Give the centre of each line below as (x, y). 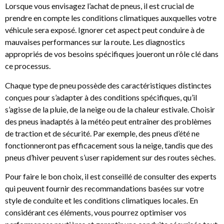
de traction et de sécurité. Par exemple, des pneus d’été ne (102, 133)
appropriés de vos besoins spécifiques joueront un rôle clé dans (112, 54)
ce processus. (28, 66)
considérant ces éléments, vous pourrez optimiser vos (96, 212)
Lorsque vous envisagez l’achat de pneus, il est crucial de (99, 6)
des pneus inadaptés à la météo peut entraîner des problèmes (108, 121)
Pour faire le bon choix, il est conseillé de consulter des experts (111, 176)
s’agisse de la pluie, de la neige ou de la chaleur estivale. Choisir (110, 109)
